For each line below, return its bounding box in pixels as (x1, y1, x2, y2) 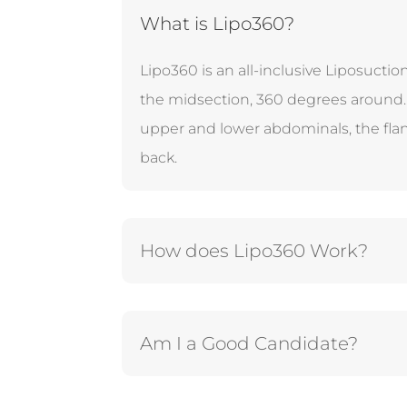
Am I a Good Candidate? (140, 332, 359, 354)
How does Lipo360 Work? (140, 239, 369, 262)
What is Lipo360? (140, 13, 295, 35)
